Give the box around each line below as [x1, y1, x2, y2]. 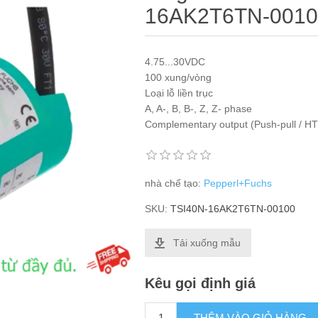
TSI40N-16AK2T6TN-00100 [170, 203, 296, 214]
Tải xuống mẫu [173, 237, 241, 248]
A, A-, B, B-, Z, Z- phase [145, 103, 253, 114]
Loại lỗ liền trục [145, 87, 214, 99]
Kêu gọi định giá [145, 275, 256, 292]
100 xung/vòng [145, 72, 212, 83]
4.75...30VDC [145, 56, 206, 67]
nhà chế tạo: [145, 177, 202, 189]
